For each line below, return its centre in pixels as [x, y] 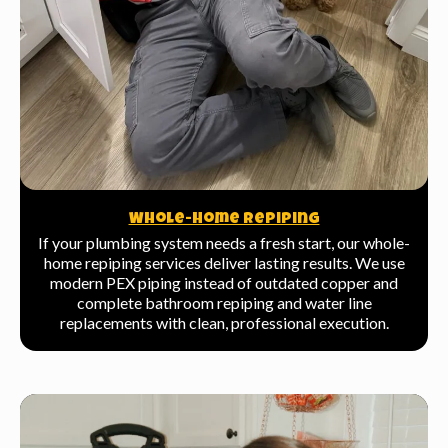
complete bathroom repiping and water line [224, 302]
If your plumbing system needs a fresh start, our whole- [224, 242]
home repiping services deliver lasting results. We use [224, 262]
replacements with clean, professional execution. [224, 322]
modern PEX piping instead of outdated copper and [224, 282]
